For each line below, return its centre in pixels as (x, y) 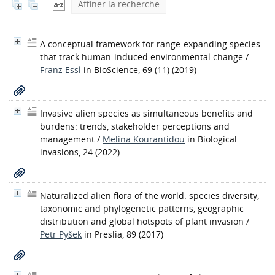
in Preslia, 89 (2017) (124, 234)
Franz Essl (60, 70)
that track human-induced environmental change (141, 57)
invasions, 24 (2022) (80, 152)
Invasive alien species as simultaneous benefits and (146, 113)
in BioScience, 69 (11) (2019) (140, 70)
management (67, 139)
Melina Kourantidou (144, 139)
